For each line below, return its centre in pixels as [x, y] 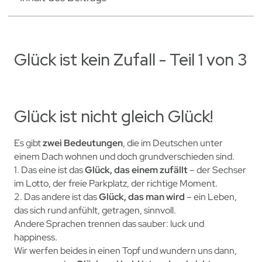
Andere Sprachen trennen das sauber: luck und [109, 223]
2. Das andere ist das [56, 196]
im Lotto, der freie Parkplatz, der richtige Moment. [116, 183]
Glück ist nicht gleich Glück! [113, 116]
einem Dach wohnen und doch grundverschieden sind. [124, 156]
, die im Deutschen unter [173, 143]
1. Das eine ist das [49, 170]
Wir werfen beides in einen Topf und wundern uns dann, [125, 250]
